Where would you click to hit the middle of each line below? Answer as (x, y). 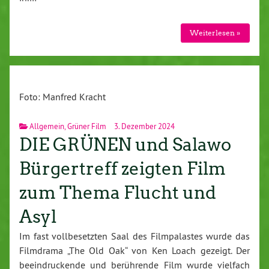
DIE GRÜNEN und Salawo (125, 144)
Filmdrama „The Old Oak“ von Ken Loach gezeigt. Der (134, 250)
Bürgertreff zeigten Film (122, 168)
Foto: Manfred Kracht (62, 96)
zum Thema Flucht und (118, 192)
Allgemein (47, 126)
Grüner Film (87, 126)
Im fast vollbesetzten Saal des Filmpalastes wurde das (134, 236)
